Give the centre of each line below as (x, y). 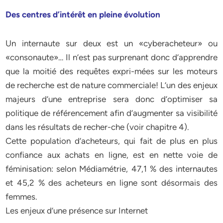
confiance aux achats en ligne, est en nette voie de (111, 155)
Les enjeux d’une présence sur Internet (77, 211)
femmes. (22, 197)
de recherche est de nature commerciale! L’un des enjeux (111, 85)
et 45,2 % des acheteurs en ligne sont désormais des (111, 183)
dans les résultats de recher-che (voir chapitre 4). (98, 127)
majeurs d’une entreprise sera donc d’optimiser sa (111, 99)
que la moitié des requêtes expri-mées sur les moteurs (111, 71)
